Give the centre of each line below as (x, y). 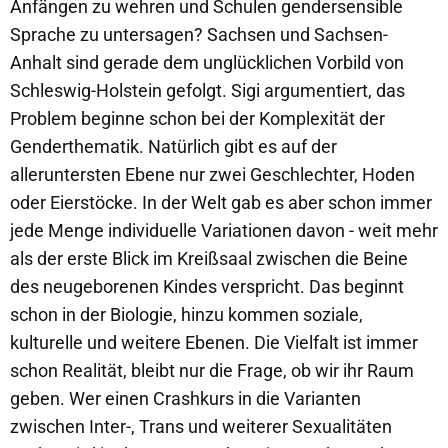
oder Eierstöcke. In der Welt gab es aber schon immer (221, 202)
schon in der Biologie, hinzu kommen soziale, (186, 314)
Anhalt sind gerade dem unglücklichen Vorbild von (207, 62)
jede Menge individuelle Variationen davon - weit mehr (224, 230)
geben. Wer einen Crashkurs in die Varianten (185, 398)
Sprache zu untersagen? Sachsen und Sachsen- (199, 34)
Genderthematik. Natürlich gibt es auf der (173, 146)
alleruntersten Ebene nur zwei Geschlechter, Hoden (212, 174)
